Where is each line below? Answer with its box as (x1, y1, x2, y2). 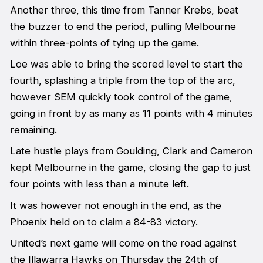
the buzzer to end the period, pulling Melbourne (9, 20, 236, 32)
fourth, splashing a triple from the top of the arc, (9, 74, 235, 86)
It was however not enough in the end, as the (9, 199, 221, 211)
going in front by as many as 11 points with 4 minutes (9, 107, 252, 119)
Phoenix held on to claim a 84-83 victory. (9, 215, 198, 228)
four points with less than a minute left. (9, 178, 189, 190)
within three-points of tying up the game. (9, 36, 199, 49)
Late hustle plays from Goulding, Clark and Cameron (9, 145, 252, 157)
